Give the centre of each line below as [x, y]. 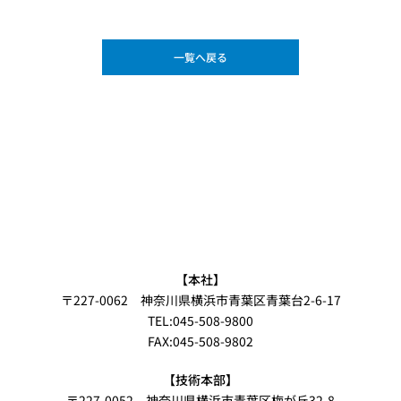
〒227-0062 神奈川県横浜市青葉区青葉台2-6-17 [200, 299]
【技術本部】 [200, 379]
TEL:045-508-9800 [200, 320]
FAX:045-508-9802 [200, 341]
